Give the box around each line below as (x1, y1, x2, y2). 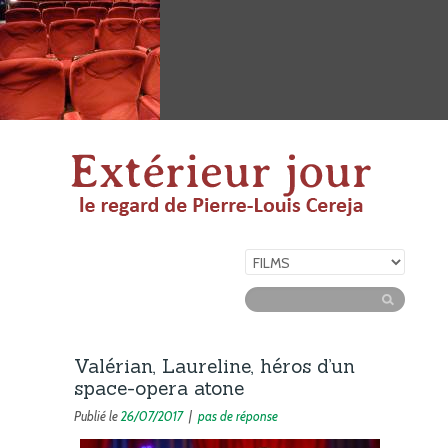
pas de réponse (198, 408, 278, 424)
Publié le (74, 408, 121, 424)
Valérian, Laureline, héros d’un (74, 354, 355, 378)
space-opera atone (74, 376, 244, 400)
